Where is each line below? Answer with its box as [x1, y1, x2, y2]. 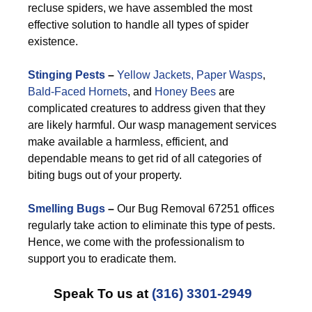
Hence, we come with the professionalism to [28, 236, 244, 248]
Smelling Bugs [28, 203, 105, 214]
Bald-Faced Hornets [28, 86, 127, 97]
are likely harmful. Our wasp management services [28, 119, 276, 131]
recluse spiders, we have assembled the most [28, 2, 252, 14]
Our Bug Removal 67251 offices [114, 203, 274, 214]
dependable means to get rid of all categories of [28, 153, 261, 164]
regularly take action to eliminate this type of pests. [28, 219, 275, 231]
